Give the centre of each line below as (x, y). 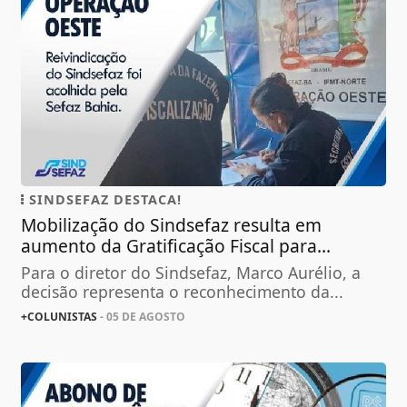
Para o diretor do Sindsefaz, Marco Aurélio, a (191, 273)
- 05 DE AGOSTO (142, 317)
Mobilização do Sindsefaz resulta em (172, 225)
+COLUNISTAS (60, 317)
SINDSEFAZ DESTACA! (104, 200)
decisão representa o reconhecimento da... (183, 292)
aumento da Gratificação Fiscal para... (176, 246)
